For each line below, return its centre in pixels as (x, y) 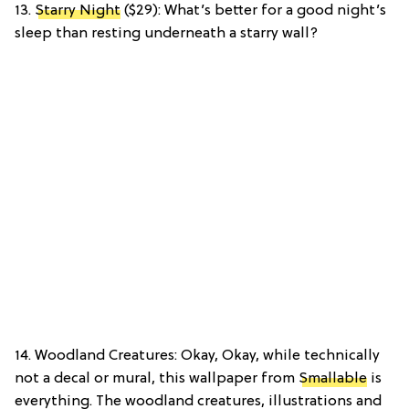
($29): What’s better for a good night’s (253, 11)
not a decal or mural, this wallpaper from (157, 379)
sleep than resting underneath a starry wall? (166, 34)
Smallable (333, 379)
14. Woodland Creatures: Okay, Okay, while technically (197, 357)
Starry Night (78, 11)
